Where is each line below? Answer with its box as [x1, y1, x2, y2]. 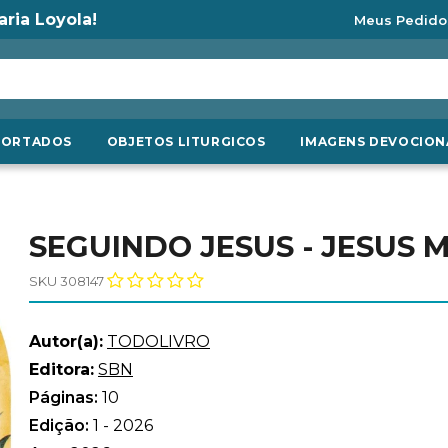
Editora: [29, 360, 94, 379]
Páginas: [29, 388, 102, 407]
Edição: [29, 416, 93, 435]
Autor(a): [29, 332, 103, 351]
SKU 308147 [29, 273, 104, 289]
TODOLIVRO [107, 332, 210, 351]
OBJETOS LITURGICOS [106, 134, 266, 149]
